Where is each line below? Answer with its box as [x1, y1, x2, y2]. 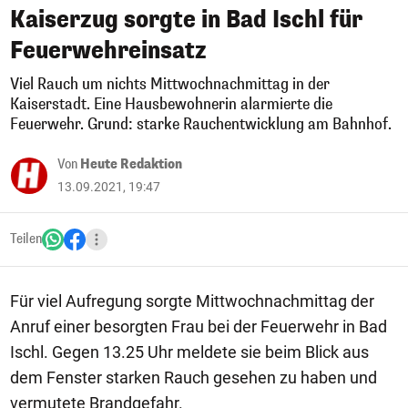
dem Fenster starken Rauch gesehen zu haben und [10, 368, 377, 387]
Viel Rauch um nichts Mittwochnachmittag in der [10, 74, 330, 95]
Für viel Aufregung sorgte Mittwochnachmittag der [10, 291, 374, 311]
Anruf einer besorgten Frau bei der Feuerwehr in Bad [10, 317, 387, 336]
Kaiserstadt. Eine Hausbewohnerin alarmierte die [10, 94, 332, 115]
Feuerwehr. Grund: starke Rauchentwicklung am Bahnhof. [10, 114, 392, 135]
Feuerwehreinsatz [10, 36, 207, 66]
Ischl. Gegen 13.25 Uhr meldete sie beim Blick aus [10, 342, 369, 362]
